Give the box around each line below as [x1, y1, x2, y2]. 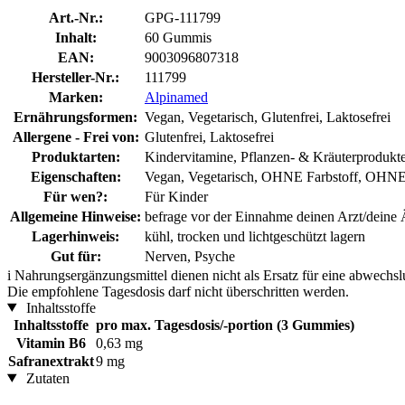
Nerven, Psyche [145, 248, 235, 264]
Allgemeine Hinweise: [10, 208, 141, 224]
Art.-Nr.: [48, 9, 103, 25]
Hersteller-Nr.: [32, 69, 119, 85]
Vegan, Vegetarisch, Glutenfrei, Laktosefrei [145, 108, 391, 125]
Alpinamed [145, 89, 208, 105]
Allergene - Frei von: [12, 128, 139, 145]
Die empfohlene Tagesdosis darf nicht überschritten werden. [7, 283, 349, 299]
